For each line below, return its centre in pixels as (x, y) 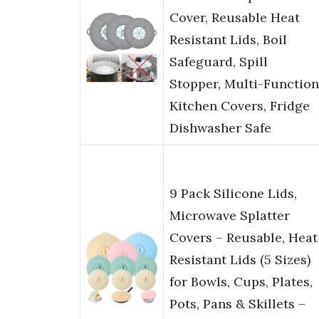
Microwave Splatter (230, 216)
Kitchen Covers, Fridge (240, 106)
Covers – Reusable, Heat (244, 238)
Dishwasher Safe (220, 128)
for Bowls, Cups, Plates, (241, 282)
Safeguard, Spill (219, 62)
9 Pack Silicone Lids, (233, 194)
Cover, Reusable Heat (235, 18)
